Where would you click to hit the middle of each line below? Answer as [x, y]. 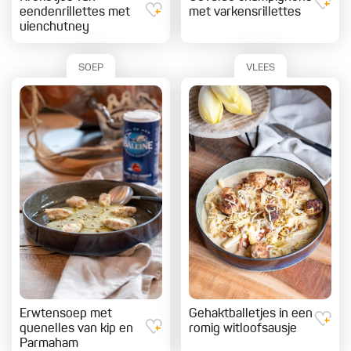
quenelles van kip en [76, 329]
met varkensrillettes [245, 13]
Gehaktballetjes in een [251, 315]
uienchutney [54, 28]
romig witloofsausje [243, 329]
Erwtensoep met [66, 315]
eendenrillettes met [75, 13]
